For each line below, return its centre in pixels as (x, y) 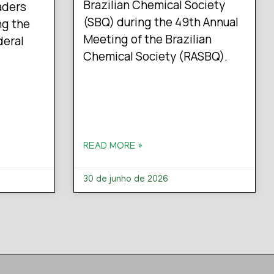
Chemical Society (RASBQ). (155, 57)
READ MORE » (113, 147)
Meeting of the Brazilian (147, 39)
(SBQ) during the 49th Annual (161, 22)
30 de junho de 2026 (125, 180)
